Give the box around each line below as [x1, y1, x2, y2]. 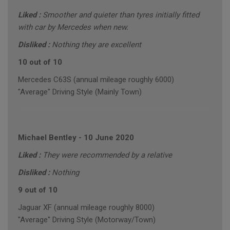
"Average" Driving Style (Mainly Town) [18, 87, 142, 97]
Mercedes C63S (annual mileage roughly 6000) [18, 75, 174, 85]
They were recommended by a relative [43, 150, 172, 160]
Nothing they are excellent [52, 40, 141, 50]
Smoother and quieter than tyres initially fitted [43, 10, 199, 20]
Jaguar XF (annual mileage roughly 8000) [18, 203, 155, 213]
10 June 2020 [84, 133, 134, 143]
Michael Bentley [18, 133, 76, 143]
